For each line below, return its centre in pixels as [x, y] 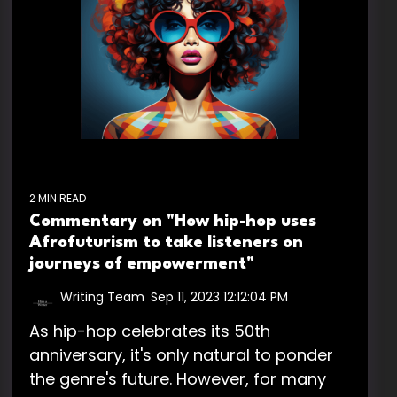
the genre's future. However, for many [178, 378]
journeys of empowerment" [142, 264]
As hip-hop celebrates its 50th [150, 331]
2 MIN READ [58, 198]
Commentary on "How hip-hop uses [173, 221]
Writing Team [102, 296]
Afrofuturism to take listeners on [166, 242]
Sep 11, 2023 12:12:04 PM [219, 296]
